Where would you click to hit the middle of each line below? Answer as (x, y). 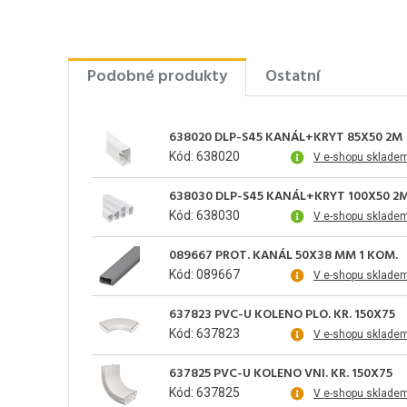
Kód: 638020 (204, 157)
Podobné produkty (157, 77)
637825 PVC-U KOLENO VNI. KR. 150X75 (281, 374)
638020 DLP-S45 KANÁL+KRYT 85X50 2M (286, 138)
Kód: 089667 (204, 275)
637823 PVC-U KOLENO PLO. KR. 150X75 (282, 315)
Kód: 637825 (204, 393)
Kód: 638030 (204, 216)
